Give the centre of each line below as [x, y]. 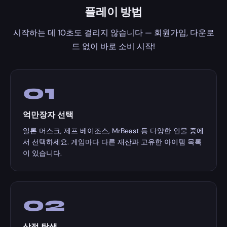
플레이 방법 [113, 12]
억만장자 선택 [48, 115]
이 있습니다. [42, 153]
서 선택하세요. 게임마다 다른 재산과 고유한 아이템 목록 [112, 142]
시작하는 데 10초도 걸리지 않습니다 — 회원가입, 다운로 [113, 33]
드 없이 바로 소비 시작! [113, 46]
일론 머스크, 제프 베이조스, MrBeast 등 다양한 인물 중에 [113, 131]
